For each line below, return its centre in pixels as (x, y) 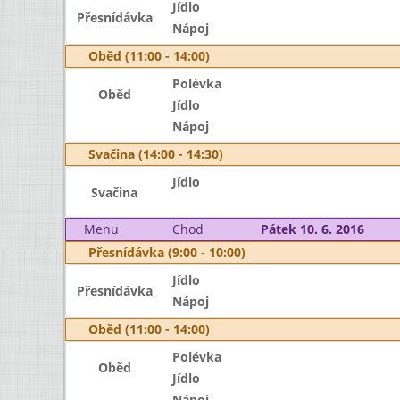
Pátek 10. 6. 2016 (312, 229)
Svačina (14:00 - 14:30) (156, 154)
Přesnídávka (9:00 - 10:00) (167, 252)
